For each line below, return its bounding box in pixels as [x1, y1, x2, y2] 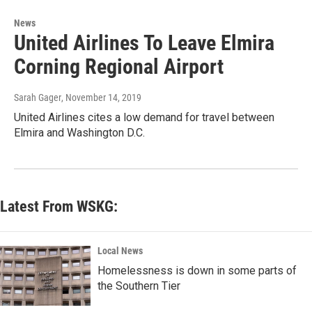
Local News [97, 245, 143, 257]
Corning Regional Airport [14, 54, 224, 79]
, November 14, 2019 [61, 92, 141, 104]
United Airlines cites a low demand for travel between [14, 111, 274, 125]
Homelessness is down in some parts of [97, 264, 297, 278]
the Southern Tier [97, 279, 180, 293]
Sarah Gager [14, 92, 61, 104]
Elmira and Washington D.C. [14, 126, 145, 140]
